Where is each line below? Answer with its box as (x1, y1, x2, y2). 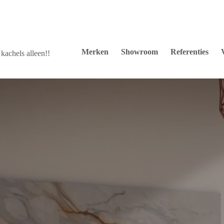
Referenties (170, 47, 208, 56)
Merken (81, 47, 108, 56)
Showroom (120, 47, 158, 56)
